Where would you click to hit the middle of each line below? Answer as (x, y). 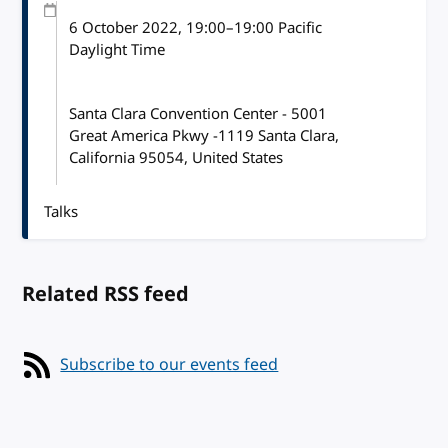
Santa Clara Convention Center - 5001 (198, 113)
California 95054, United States (176, 157)
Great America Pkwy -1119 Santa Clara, (204, 135)
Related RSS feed (106, 294)
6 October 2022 (124, 27)
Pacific (298, 27)
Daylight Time (117, 49)
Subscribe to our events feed (169, 364)
